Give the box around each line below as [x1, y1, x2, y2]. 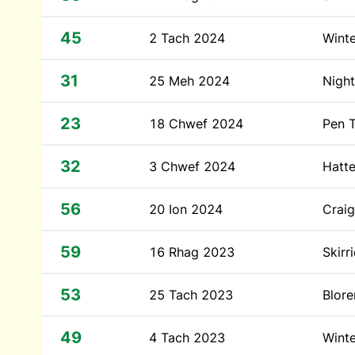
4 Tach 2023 [149, 330, 225, 345]
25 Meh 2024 [149, 73, 230, 89]
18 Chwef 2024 [149, 116, 243, 132]
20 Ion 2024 [149, 201, 223, 217]
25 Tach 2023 [149, 287, 233, 303]
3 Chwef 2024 [149, 158, 235, 174]
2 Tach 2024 [149, 30, 225, 46]
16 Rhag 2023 [149, 244, 235, 260]
